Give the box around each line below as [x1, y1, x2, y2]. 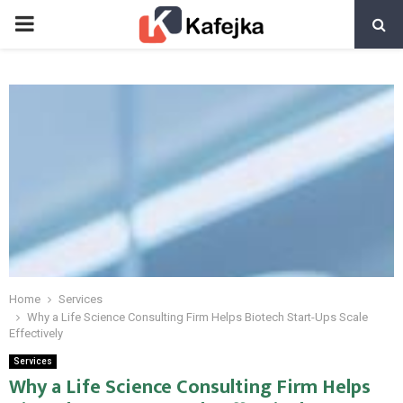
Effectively [9, 327, 63, 340]
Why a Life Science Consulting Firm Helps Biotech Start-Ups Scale [27, 310, 368, 324]
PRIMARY [13, 11, 105, 36]
